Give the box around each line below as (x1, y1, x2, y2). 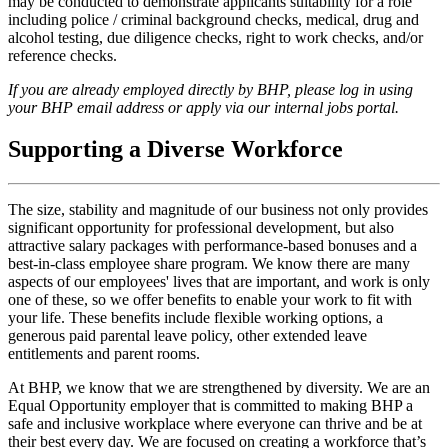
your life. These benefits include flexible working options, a (8, 309, 383, 327)
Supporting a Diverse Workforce (8, 136, 343, 163)
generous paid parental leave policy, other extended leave (8, 327, 367, 345)
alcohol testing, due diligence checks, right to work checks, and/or (8, 28, 423, 46)
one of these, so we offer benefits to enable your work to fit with (8, 291, 412, 309)
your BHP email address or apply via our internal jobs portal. (8, 98, 399, 116)
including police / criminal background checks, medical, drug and (8, 10, 419, 28)
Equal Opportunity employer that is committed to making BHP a (8, 397, 413, 415)
